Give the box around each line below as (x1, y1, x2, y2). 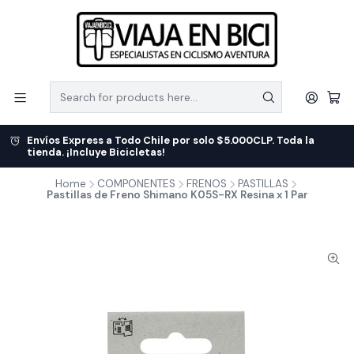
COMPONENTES (96, 177, 175, 190)
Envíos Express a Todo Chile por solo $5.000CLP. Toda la (27, 134, 314, 147)
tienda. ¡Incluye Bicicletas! (27, 145, 165, 159)
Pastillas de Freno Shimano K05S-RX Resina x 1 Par (46, 188, 308, 201)
